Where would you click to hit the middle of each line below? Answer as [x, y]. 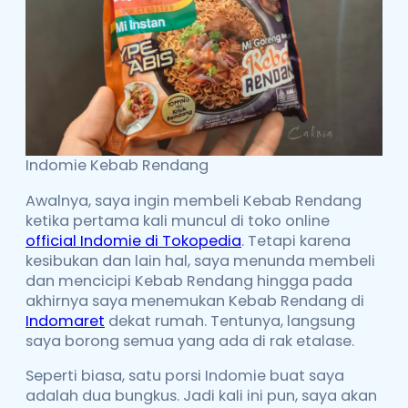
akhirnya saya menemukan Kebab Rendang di [195, 301]
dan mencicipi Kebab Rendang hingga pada [189, 280]
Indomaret [65, 321]
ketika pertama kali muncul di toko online [178, 220]
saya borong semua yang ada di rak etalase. [190, 341]
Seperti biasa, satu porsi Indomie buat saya [185, 375]
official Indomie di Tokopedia [133, 240]
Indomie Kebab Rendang [117, 166]
